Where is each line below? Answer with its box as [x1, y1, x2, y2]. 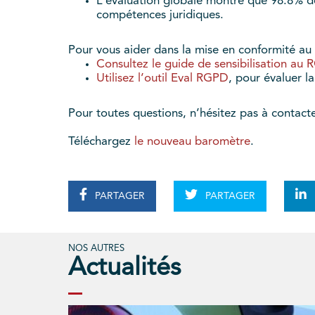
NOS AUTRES [68, 244, 124, 254]
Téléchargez [68, 136, 134, 148]
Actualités [68, 256, 181, 282]
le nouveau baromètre [134, 136, 250, 148]
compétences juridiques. [96, 9, 224, 22]
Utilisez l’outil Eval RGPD [96, 72, 229, 85]
